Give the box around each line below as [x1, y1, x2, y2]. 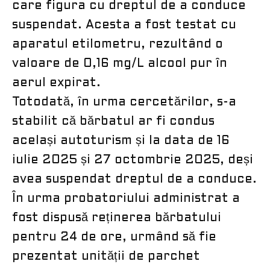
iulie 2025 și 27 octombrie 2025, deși [12, 154, 253, 166]
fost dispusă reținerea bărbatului [12, 212, 221, 224]
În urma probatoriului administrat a [12, 193, 240, 204]
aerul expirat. [12, 77, 101, 89]
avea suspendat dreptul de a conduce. [12, 174, 257, 185]
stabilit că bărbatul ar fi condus [12, 116, 215, 127]
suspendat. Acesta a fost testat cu [12, 19, 236, 31]
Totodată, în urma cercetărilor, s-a [12, 96, 236, 108]
